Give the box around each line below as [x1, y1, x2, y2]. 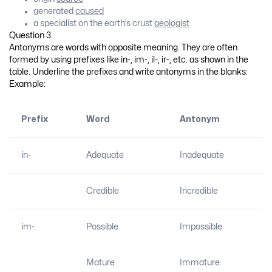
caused [75, 7, 104, 15]
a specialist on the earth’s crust [33, 19, 154, 27]
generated [33, 7, 75, 15]
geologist [154, 19, 189, 27]
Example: [9, 80, 46, 88]
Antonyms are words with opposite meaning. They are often [9, 43, 237, 52]
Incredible [179, 187, 218, 195]
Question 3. [9, 31, 53, 39]
